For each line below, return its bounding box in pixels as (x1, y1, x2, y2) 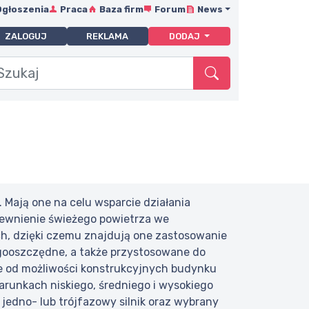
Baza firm (99, 4, 143, 14)
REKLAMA (86, 31, 129, 42)
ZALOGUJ (4, 31, 47, 42)
